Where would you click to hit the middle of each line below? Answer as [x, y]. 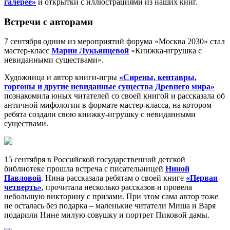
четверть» [23, 187]
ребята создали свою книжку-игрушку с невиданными [100, 114]
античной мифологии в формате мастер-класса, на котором [108, 105]
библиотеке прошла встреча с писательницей [85, 169]
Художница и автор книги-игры [62, 78]
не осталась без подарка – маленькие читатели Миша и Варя [110, 206]
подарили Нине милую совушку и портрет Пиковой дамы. [107, 215]
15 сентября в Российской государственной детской [95, 160]
